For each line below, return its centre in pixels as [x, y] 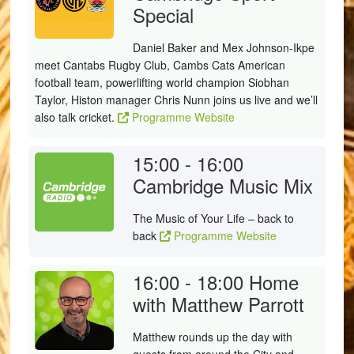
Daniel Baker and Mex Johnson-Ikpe [223, 47]
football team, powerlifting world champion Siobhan [162, 82]
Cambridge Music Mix [222, 185]
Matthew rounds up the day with [212, 337]
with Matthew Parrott [218, 304]
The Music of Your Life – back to [213, 218]
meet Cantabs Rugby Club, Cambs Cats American [160, 65]
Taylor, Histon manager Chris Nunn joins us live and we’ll [176, 100]
